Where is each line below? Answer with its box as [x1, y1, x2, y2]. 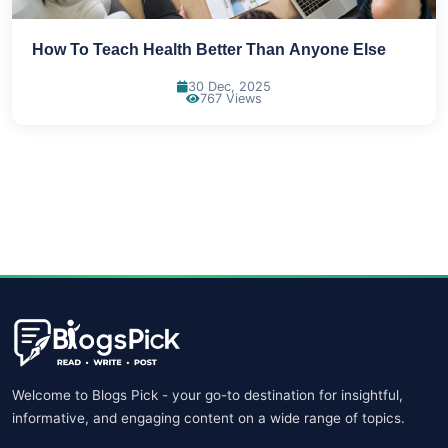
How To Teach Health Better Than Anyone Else [32, 40, 386, 58]
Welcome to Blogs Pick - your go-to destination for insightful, [12, 386, 403, 403]
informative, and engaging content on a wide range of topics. [12, 409, 405, 426]
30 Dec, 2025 [188, 78, 271, 94]
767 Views [200, 90, 262, 106]
